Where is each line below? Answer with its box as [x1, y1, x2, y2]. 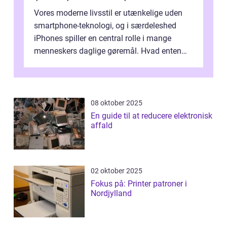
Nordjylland [91, 188, 132, 199]
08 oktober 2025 [91, 99, 142, 107]
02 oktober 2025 [91, 167, 142, 175]
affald [91, 121, 112, 131]
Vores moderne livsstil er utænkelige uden [34, 8, 182, 18]
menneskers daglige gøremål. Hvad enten [34, 46, 181, 56]
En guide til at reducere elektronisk [91, 111, 212, 121]
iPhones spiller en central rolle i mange [34, 33, 171, 44]
